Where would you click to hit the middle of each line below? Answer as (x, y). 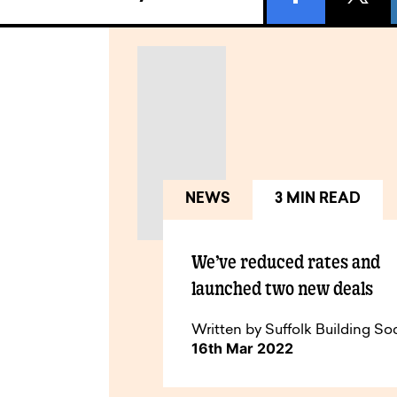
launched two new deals (283, 288)
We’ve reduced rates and (286, 262)
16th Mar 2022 (243, 349)
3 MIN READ (318, 200)
